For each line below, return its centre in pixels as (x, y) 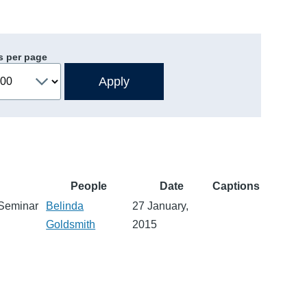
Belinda (65, 206)
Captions (236, 186)
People (88, 186)
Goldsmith (71, 224)
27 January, (161, 206)
